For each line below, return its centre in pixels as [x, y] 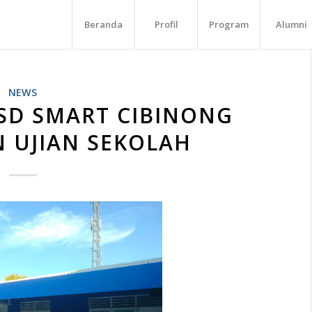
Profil [166, 24]
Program [229, 24]
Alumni [292, 24]
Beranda [104, 24]
